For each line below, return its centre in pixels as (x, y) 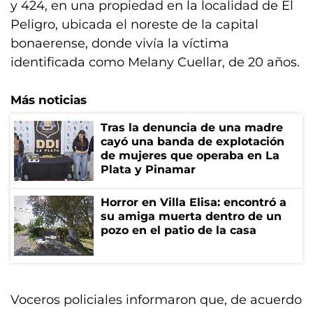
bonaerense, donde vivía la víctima (120, 44)
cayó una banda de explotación (192, 142)
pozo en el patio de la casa (179, 231)
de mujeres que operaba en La (190, 156)
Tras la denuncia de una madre (192, 128)
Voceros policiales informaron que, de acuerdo (156, 300)
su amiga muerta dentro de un (191, 217)
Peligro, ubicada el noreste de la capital (134, 25)
